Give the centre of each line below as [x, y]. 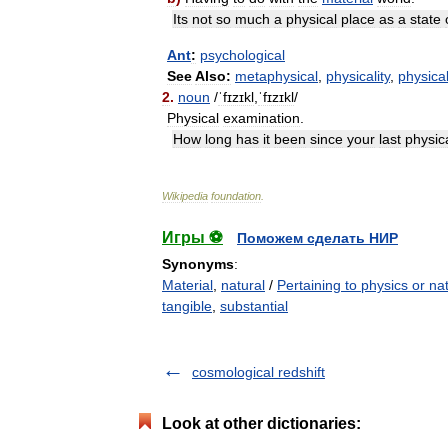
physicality [358, 76]
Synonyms [198, 264]
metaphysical [276, 76]
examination [261, 118]
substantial [254, 306]
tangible [187, 306]
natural [243, 285]
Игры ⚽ [192, 237]
